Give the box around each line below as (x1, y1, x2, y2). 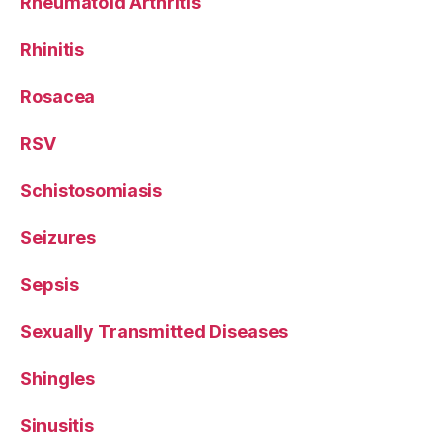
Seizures (20, 226, 96, 248)
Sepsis (20, 273, 79, 295)
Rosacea (20, 85, 96, 107)
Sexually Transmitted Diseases (20, 320, 289, 342)
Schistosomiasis (20, 179, 162, 201)
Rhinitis (20, 38, 84, 60)
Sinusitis (20, 414, 94, 436)
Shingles (20, 367, 95, 389)
